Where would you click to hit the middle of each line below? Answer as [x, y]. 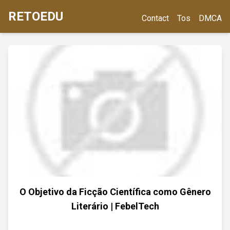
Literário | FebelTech [115, 206]
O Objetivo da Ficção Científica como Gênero [115, 192]
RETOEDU [36, 16]
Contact [155, 18]
